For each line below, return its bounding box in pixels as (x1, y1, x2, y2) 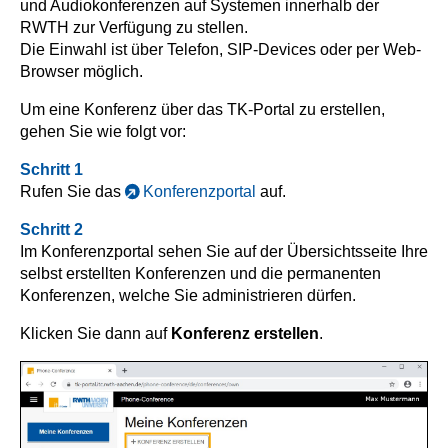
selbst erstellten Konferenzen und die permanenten (20, 265, 381, 283)
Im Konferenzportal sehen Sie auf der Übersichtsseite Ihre (20, 243, 428, 261)
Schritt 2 (20, 221, 83, 239)
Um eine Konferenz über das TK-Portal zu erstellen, (20, 101, 385, 119)
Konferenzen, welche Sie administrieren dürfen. (20, 287, 356, 305)
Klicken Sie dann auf (20, 325, 167, 343)
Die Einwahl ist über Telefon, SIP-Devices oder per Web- (20, 41, 421, 59)
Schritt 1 (20, 161, 83, 179)
